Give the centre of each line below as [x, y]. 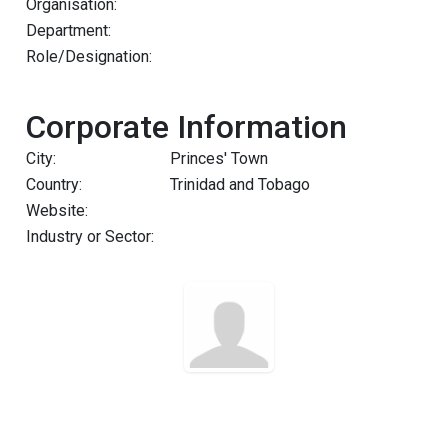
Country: [54, 184]
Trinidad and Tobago [240, 184]
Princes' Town [219, 158]
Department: [68, 30]
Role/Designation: [89, 56]
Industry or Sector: [90, 236]
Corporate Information [186, 127]
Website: [57, 210]
